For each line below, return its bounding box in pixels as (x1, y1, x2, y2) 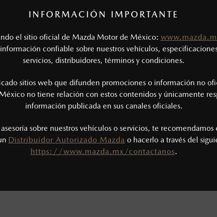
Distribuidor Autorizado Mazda (8, 135, 125, 144)
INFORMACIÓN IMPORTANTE (29, 9, 179, 19)
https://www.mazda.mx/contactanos (30, 147, 175, 156)
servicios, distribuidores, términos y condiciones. (23, 56, 185, 65)
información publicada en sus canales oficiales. (25, 101, 183, 110)
